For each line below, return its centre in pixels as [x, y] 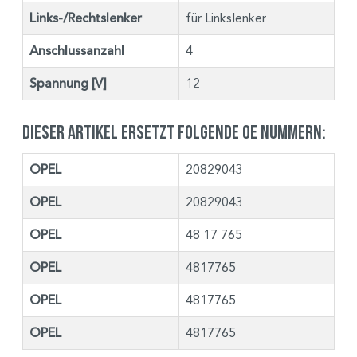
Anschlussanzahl [77, 51]
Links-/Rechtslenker [86, 18]
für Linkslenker [226, 18]
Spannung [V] [68, 83]
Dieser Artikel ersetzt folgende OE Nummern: [174, 131]
